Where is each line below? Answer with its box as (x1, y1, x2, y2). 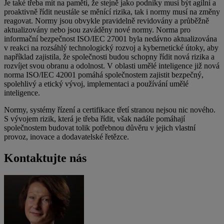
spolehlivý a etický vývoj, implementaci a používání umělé (4, 79, 188, 88)
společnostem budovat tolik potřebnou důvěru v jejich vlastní (4, 123, 195, 132)
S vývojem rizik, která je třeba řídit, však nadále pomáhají (4, 114, 185, 123)
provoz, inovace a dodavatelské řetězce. (4, 132, 129, 141)
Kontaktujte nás (4, 151, 86, 164)
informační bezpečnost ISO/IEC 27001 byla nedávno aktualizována (4, 34, 217, 43)
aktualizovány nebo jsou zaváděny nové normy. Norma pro (4, 25, 190, 34)
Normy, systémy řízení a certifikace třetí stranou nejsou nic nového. (4, 105, 215, 114)
